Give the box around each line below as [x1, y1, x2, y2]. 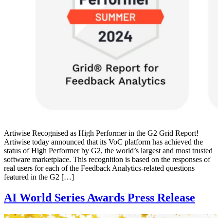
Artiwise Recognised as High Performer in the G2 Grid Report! [4, 129, 199, 138]
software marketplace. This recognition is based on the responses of [4, 155, 210, 164]
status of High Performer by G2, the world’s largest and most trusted [4, 146, 213, 155]
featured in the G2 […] [4, 173, 74, 182]
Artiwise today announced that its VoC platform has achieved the [4, 138, 203, 146]
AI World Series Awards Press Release [4, 191, 195, 204]
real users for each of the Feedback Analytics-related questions [4, 164, 195, 173]
